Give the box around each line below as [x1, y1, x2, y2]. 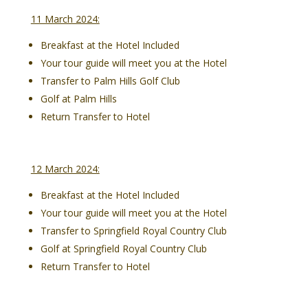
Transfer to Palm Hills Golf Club [40, 74, 180, 88]
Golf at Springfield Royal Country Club [40, 242, 207, 256]
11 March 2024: [30, 12, 100, 26]
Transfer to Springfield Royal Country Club [40, 224, 227, 238]
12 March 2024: [30, 162, 100, 176]
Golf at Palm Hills [40, 92, 117, 106]
